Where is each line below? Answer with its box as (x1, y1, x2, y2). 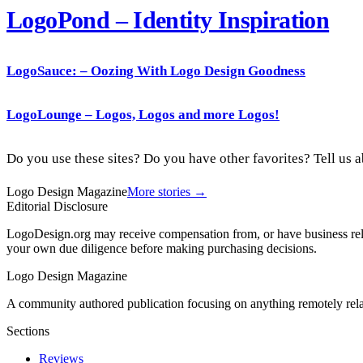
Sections (6, 324, 49, 339)
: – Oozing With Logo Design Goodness (72, 63, 305, 79)
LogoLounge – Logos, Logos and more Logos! (6, 107, 280, 123)
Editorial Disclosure (6, 199, 108, 214)
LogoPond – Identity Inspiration (6, 6, 330, 34)
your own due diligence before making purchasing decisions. (6, 241, 317, 256)
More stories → (127, 185, 207, 199)
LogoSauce (6, 63, 72, 79)
